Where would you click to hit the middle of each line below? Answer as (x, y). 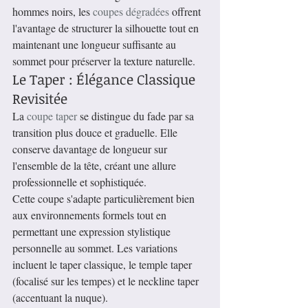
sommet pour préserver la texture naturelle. (104, 61)
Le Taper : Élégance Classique (106, 79)
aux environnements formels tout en (91, 215)
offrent (186, 12)
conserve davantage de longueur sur (91, 149)
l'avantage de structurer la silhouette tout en (107, 28)
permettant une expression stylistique (93, 232)
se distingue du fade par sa (137, 116)
